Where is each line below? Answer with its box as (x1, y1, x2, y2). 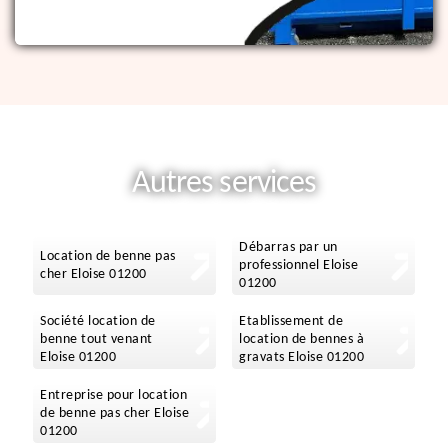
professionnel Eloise (239, 258, 358, 274)
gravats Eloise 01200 (239, 350, 364, 366)
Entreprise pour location (40, 388, 187, 404)
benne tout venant (40, 332, 153, 348)
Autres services (132, 168, 316, 201)
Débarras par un (239, 240, 338, 256)
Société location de (40, 314, 156, 330)
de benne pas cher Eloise (40, 406, 189, 422)
